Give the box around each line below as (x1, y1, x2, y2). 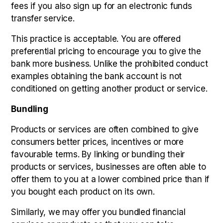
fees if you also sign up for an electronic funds (11, 1, 192, 11)
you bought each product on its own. (11, 187, 155, 197)
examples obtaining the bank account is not (11, 71, 182, 81)
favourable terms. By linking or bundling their (11, 149, 185, 159)
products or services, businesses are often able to (11, 162, 206, 172)
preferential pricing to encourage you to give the (11, 46, 201, 56)
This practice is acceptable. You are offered (11, 34, 181, 44)
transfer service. (11, 13, 75, 23)
